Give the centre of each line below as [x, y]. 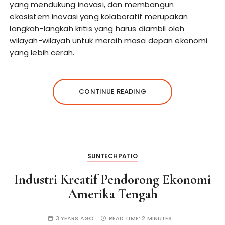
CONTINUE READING [113, 92]
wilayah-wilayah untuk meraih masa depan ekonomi [109, 40]
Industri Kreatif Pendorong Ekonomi [113, 180]
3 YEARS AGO [75, 218]
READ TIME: [125, 218]
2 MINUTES [157, 218]
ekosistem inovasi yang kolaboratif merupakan [99, 16]
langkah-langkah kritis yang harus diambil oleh [97, 28]
